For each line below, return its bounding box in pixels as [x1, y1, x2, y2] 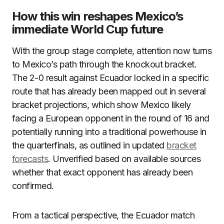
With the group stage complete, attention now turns [12, 45, 211, 56]
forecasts [12, 153, 48, 164]
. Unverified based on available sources [48, 153, 201, 164]
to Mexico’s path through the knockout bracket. [12, 59, 197, 69]
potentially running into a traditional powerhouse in [12, 126, 206, 137]
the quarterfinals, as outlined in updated [12, 140, 167, 150]
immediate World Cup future [12, 22, 163, 36]
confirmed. [12, 180, 54, 191]
